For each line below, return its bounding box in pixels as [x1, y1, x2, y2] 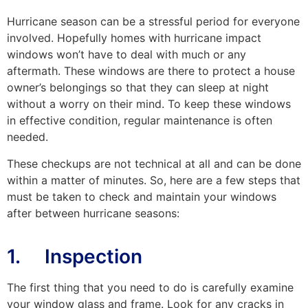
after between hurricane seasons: [7, 206, 179, 220]
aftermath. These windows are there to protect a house [7, 64, 295, 78]
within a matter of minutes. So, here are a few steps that [7, 173, 300, 187]
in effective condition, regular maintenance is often [7, 113, 272, 128]
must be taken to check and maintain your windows [7, 189, 276, 203]
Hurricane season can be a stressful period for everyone [7, 14, 300, 29]
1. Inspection [7, 244, 142, 268]
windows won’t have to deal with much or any [7, 47, 246, 62]
